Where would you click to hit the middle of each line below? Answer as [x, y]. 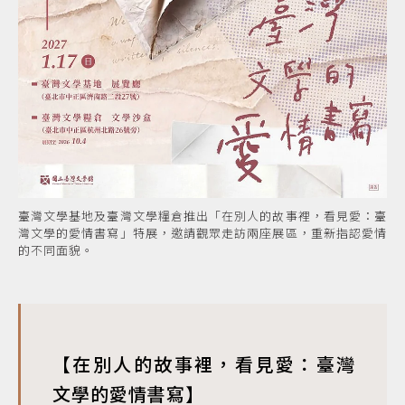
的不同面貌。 [56, 250]
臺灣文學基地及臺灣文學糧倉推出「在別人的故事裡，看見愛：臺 [202, 216]
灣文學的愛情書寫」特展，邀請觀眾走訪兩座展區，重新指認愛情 [202, 233]
